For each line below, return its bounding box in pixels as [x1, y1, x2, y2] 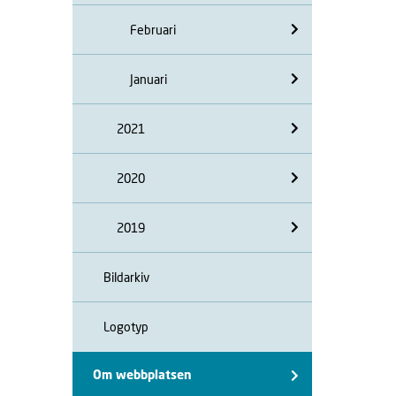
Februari [130, 21, 176, 37]
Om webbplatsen [93, 369, 192, 382]
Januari [130, 71, 167, 87]
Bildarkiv [103, 269, 149, 285]
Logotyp [103, 318, 148, 334]
